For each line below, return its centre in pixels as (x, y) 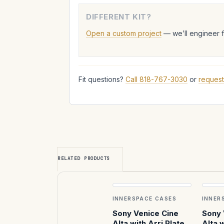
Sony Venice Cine (145, 213)
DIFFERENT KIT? (119, 16)
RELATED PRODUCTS (84, 158)
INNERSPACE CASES (144, 198)
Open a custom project (124, 33)
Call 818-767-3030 (156, 79)
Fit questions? (102, 79)
